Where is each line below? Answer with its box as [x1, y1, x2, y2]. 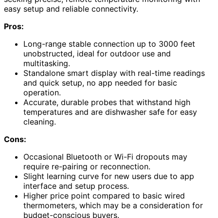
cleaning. [23, 116, 56, 127]
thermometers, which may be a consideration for [23, 200, 203, 210]
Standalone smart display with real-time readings [23, 68, 205, 78]
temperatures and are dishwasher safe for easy [23, 107, 197, 117]
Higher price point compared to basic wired [23, 190, 185, 200]
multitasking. [23, 58, 70, 68]
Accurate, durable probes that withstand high [23, 97, 190, 107]
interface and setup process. [23, 181, 129, 191]
